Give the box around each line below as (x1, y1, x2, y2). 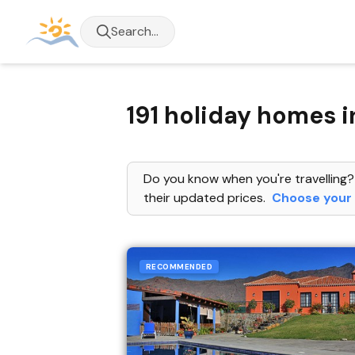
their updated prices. (143, 189, 269, 206)
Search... (110, 23, 158, 40)
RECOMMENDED (146, 261, 213, 272)
